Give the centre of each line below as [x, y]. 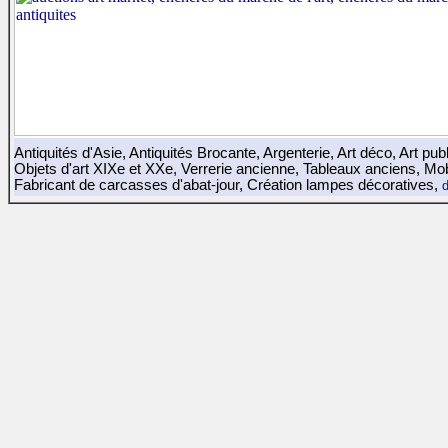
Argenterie [296, 153]
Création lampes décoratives [340, 185]
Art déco [364, 153]
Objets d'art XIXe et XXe [93, 169]
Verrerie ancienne [238, 169]
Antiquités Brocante [192, 153]
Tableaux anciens [359, 169]
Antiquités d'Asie [68, 153]
